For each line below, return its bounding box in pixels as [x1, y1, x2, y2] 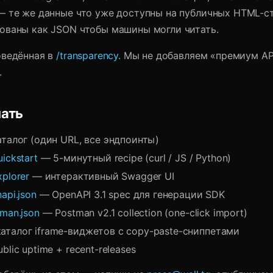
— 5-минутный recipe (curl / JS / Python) [37, 152, 232, 164]
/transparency [56, 49, 119, 62]
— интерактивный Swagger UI [29, 170, 174, 182]
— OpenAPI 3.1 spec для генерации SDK [36, 188, 225, 200]
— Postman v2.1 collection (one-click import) [39, 207, 247, 219]
